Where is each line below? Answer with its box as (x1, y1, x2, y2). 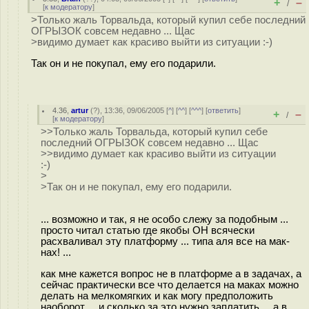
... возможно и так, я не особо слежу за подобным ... (41, 213, 288, 225)
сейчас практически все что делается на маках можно (41, 279, 299, 290)
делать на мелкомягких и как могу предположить (41, 290, 273, 301)
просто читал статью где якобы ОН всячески (41, 224, 255, 236)
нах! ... (41, 246, 71, 258)
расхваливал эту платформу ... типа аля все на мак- (41, 235, 290, 247)
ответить (208, 106, 239, 114)
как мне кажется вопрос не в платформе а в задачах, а (41, 268, 301, 279)
